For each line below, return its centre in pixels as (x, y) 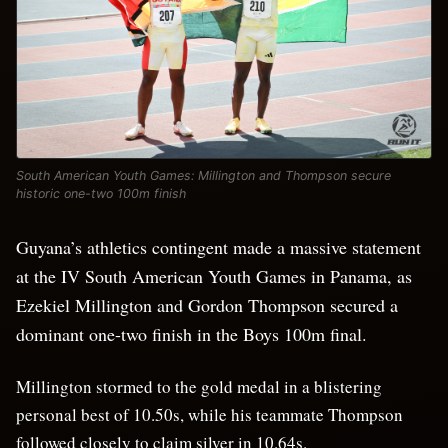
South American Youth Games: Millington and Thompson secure (203, 176)
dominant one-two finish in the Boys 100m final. (191, 334)
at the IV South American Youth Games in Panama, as (214, 276)
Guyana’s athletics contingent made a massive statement (218, 247)
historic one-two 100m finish (101, 194)
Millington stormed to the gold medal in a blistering (199, 387)
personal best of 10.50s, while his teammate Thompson (209, 415)
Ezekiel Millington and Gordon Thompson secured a (207, 305)
